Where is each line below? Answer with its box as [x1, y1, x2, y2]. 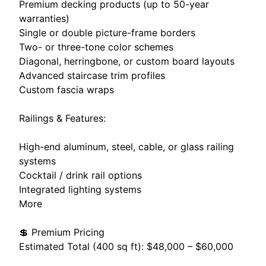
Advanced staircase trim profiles [19, 69, 165, 81]
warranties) [19, 12, 69, 24]
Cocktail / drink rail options [19, 169, 142, 181]
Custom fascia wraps [19, 83, 114, 96]
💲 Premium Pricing [19, 226, 104, 238]
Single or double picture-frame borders [19, 26, 195, 39]
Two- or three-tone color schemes [19, 40, 173, 53]
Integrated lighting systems [19, 183, 141, 195]
